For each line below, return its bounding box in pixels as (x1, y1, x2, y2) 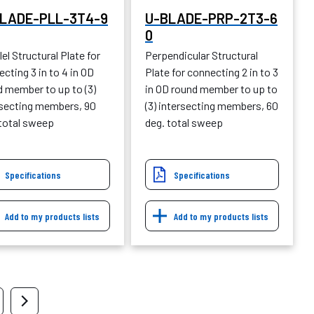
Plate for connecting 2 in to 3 (145, 64, 278, 78)
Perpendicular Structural (145, 48, 258, 62)
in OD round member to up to (145, 81, 278, 95)
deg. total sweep (145, 115, 223, 129)
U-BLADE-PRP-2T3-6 (145, 9, 278, 27)
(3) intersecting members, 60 (145, 98, 278, 112)
